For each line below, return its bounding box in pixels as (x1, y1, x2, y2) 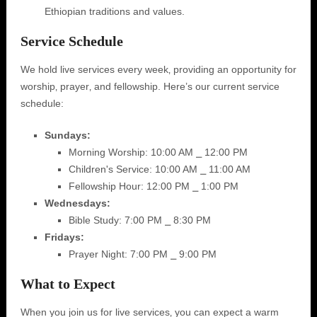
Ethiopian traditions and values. (44, 6, 185, 17)
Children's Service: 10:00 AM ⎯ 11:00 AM (68, 163, 250, 175)
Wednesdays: (44, 197, 110, 209)
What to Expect (20, 276, 115, 292)
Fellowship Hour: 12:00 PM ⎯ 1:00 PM (68, 180, 238, 192)
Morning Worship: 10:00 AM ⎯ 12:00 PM (68, 146, 248, 158)
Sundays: (44, 129, 91, 141)
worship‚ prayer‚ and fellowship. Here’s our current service (20, 81, 279, 92)
